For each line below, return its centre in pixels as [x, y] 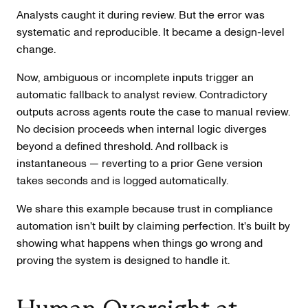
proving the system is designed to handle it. [123, 260]
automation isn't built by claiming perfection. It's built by [153, 226]
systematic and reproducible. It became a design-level [151, 32]
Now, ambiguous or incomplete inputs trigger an [135, 77]
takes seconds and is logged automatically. [122, 180]
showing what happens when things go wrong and [140, 243]
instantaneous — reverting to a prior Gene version [140, 163]
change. [36, 49]
